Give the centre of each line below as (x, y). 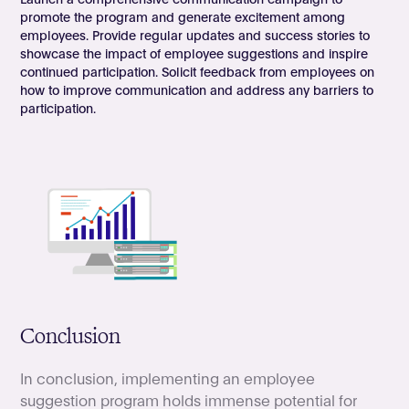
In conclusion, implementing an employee (168, 378)
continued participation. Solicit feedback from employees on (198, 71)
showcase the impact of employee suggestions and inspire (194, 52)
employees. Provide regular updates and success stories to (195, 34)
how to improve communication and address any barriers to (197, 89)
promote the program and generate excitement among (183, 16)
